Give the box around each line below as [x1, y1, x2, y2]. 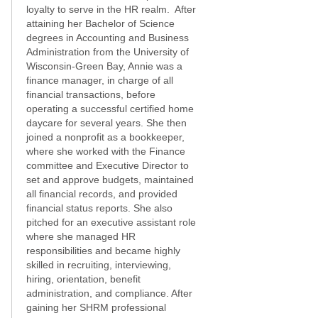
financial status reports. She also [26, 202, 172, 214]
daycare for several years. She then [26, 117, 187, 128]
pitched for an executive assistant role [26, 216, 196, 228]
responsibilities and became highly [26, 245, 180, 256]
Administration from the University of [26, 46, 189, 57]
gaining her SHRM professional [26, 302, 166, 313]
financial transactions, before [26, 89, 155, 100]
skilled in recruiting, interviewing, [26, 259, 171, 270]
